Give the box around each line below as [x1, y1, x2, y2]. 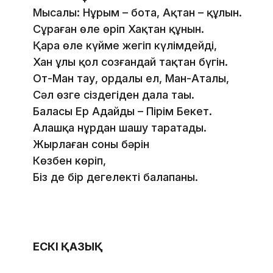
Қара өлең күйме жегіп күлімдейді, [33, 39, 217, 52]
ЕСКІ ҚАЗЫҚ [33, 240, 103, 253]
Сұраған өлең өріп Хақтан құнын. [33, 23, 204, 36]
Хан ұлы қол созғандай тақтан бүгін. [33, 55, 228, 69]
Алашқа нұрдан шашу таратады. [33, 121, 207, 135]
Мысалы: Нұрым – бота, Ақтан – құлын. [33, 6, 242, 19]
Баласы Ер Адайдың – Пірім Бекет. [33, 105, 212, 118]
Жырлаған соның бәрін [33, 138, 149, 151]
